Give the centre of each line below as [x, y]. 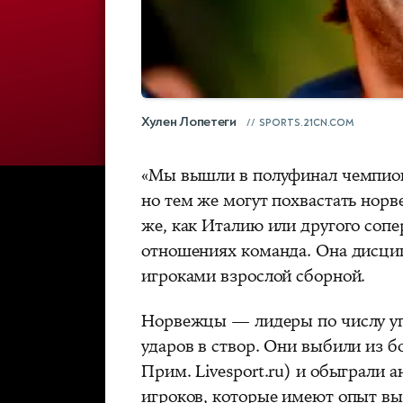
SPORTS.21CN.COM [306, 123]
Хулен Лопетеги [189, 122]
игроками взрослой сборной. [254, 277]
